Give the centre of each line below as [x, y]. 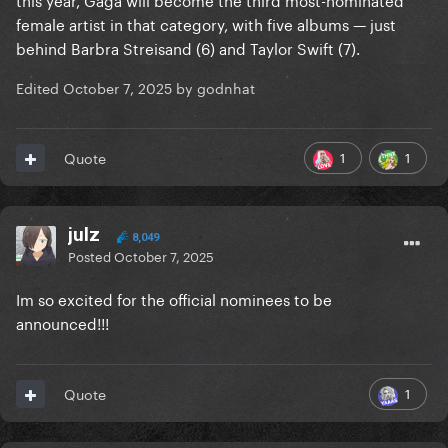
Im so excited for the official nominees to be [174, 298]
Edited [39, 87]
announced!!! [64, 322]
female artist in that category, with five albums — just [206, 23]
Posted [91, 255]
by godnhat [213, 87]
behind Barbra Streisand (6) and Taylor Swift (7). [190, 47]
